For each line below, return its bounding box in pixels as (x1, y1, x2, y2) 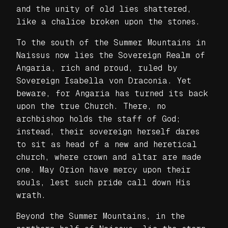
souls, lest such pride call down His (16, 177, 190, 187)
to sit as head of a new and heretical (16, 139, 197, 149)
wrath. (16, 190, 46, 200)
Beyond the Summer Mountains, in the (16, 211, 185, 221)
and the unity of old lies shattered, (16, 4, 191, 14)
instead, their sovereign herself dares (16, 126, 199, 136)
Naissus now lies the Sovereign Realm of (16, 50, 205, 60)
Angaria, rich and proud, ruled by (16, 63, 178, 73)
